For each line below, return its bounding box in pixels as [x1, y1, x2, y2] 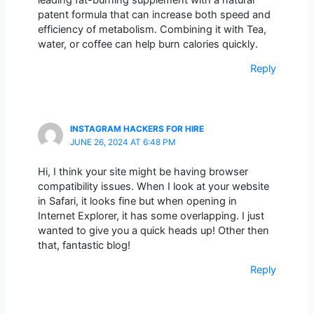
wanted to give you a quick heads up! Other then [37, 224, 269, 237]
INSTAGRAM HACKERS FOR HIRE [69, 123, 204, 134]
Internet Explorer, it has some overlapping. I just [37, 209, 264, 222]
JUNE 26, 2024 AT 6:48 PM [69, 137, 176, 147]
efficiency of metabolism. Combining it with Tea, [37, 22, 266, 36]
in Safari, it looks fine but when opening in [37, 194, 237, 207]
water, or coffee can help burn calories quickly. [37, 37, 258, 50]
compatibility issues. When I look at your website [37, 179, 269, 193]
